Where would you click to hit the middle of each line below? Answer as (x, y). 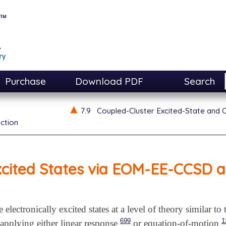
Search (199, 81)
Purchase (26, 81)
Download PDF (109, 81)
